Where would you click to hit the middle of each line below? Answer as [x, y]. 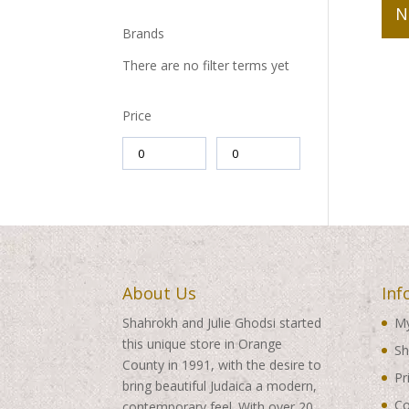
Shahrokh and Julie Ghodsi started [222, 323]
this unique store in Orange [203, 344]
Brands [144, 33]
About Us [160, 294]
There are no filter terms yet [206, 65]
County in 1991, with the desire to [222, 365]
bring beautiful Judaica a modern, [220, 386]
